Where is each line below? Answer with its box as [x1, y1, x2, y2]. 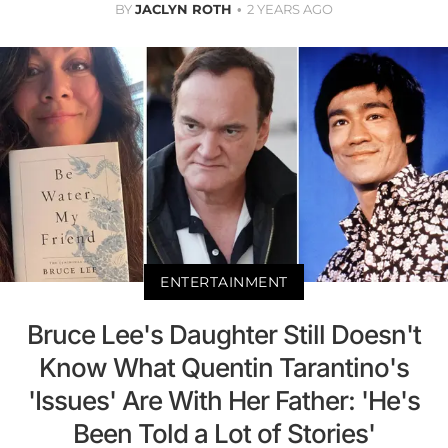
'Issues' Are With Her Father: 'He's [28, 384, 420, 416]
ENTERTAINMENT [160, 272, 288, 291]
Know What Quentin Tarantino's [39, 351, 409, 383]
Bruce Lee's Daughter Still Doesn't [27, 318, 421, 350]
